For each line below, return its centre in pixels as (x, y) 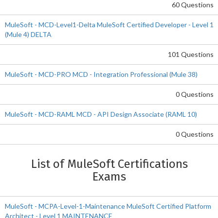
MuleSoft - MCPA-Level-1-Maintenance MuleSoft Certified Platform (108, 206)
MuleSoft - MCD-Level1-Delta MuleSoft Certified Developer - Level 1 (109, 25)
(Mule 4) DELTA (28, 34)
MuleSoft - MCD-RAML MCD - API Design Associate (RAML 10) (101, 114)
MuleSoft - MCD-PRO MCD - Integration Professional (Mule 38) (101, 74)
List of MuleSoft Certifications (109, 164)
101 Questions (191, 54)
